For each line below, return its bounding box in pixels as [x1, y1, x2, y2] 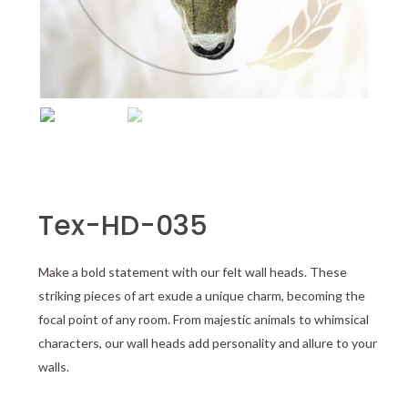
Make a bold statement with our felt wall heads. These [38, 263, 347, 280]
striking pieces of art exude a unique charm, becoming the [38, 287, 365, 303]
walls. [38, 358, 69, 374]
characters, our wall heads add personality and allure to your [38, 334, 377, 351]
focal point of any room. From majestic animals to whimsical [38, 311, 369, 327]
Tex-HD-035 [38, 206, 208, 245]
